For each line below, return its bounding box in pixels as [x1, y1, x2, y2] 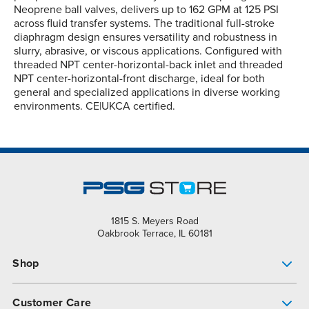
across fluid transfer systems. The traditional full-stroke [14, 17, 275, 31]
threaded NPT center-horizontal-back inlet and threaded [14, 58, 283, 72]
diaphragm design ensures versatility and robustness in [14, 30, 277, 45]
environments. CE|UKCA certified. [14, 99, 175, 114]
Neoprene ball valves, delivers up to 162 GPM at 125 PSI [14, 3, 279, 17]
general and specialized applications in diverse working [14, 86, 280, 100]
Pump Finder [12, 287, 74, 301]
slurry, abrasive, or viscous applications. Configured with [14, 44, 282, 59]
